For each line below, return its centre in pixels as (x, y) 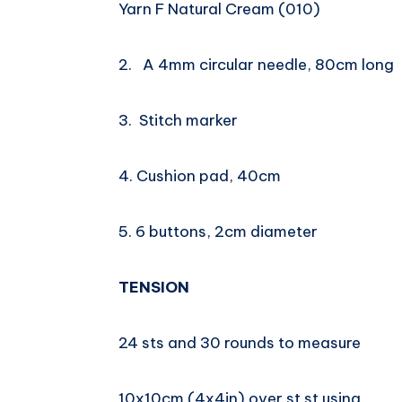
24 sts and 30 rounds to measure (240, 343)
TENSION (154, 288)
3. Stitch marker (178, 121)
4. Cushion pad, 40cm (200, 176)
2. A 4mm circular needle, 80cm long (256, 65)
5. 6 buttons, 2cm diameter (218, 232)
